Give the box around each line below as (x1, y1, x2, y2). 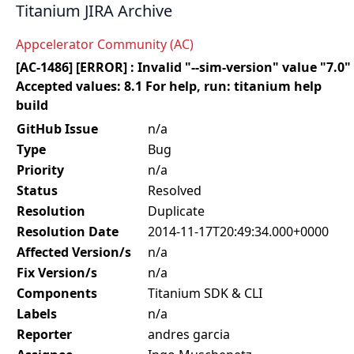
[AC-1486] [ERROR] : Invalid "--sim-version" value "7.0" (16, 58, 351, 76)
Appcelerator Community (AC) (16, 36, 194, 53)
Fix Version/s (17, 264, 97, 281)
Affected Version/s (17, 243, 131, 261)
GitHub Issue (17, 120, 98, 137)
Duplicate (148, 202, 205, 220)
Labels (17, 305, 57, 322)
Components (17, 284, 97, 302)
